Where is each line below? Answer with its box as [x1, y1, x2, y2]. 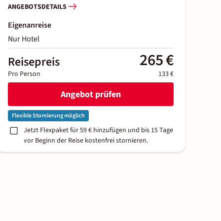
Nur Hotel [8, 34, 39, 45]
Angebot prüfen [61, 88, 121, 101]
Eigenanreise [8, 20, 51, 31]
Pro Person [8, 69, 40, 79]
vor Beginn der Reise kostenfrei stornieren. [24, 136, 148, 146]
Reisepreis [8, 53, 60, 71]
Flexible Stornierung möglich [12, 111, 85, 120]
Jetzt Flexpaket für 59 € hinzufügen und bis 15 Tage [24, 125, 173, 136]
